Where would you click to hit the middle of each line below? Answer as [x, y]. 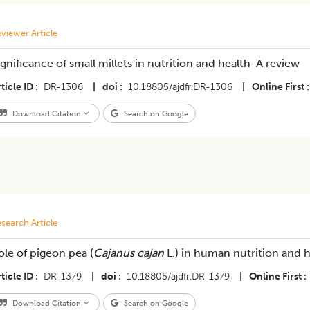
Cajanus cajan [128, 253]
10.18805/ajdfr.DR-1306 [180, 87]
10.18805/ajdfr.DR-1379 [178, 276]
